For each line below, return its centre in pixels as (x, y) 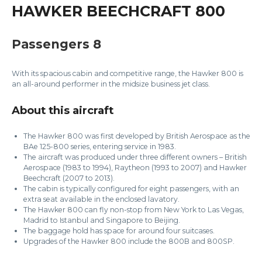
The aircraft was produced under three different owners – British (135, 157)
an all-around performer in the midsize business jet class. (111, 84)
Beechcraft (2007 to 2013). (69, 178)
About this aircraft (63, 110)
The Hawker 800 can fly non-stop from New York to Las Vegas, (134, 209)
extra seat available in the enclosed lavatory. (101, 199)
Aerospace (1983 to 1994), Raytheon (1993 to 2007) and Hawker (135, 167)
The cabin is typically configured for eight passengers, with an (131, 188)
